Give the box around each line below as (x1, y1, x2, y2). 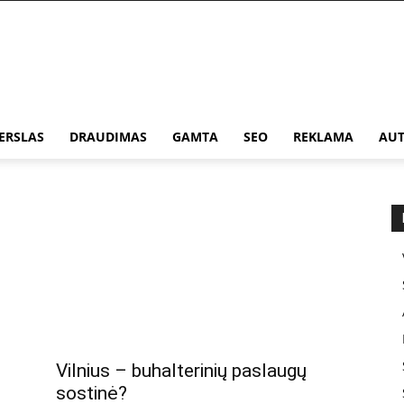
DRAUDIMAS (69, 128, 147, 145)
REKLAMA (293, 128, 353, 145)
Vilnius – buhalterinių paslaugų (56, 360, 307, 382)
